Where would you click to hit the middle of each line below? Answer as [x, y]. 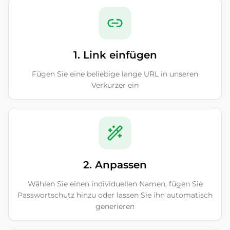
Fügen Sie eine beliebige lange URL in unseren [115, 74]
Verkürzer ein [115, 85]
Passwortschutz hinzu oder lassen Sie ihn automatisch [115, 195]
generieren [115, 206]
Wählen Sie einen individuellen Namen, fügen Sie [115, 184]
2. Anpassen [115, 165]
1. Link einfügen [115, 55]
